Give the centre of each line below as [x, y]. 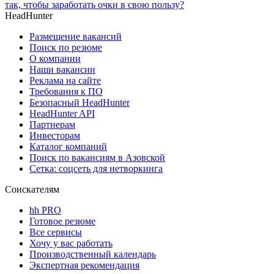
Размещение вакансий [76, 36]
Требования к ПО [66, 91]
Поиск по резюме [66, 47]
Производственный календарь [93, 254]
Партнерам [52, 124]
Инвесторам [55, 135]
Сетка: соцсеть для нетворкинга [96, 168]
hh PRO [45, 210]
